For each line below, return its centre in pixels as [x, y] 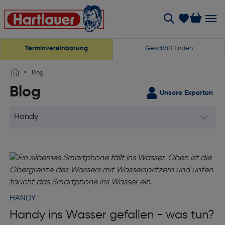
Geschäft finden [169, 48]
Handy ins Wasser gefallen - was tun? [112, 215]
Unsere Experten [187, 93]
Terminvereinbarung [57, 48]
